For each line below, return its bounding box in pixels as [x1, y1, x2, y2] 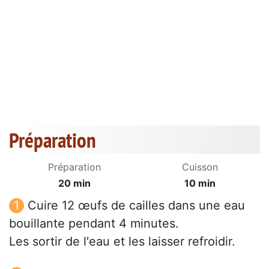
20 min [58, 177, 91, 190]
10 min [184, 177, 216, 190]
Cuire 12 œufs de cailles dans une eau [28, 198, 245, 213]
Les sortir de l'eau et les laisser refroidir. [9, 234, 235, 249]
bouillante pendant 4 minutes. [9, 216, 179, 231]
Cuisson [182, 161, 218, 174]
